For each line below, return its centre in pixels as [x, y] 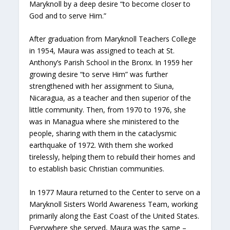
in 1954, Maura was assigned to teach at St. [102, 51]
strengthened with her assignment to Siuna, [102, 86]
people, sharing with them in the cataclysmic [103, 133]
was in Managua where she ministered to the [104, 122]
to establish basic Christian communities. [97, 169]
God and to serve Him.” [68, 15]
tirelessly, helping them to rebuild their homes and [112, 157]
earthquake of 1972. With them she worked [101, 145]
